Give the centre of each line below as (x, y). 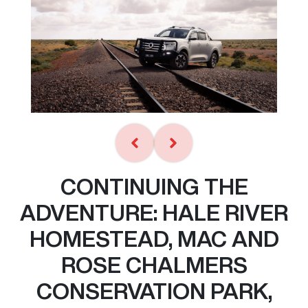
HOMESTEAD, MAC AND (154, 238)
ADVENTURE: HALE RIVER (154, 212)
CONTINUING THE (154, 186)
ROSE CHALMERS (154, 264)
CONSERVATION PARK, (154, 290)
